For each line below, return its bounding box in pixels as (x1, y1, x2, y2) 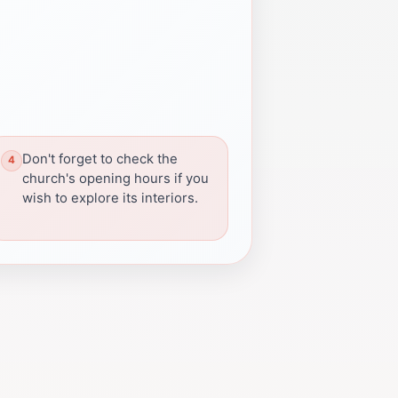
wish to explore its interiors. (22, 189, 198, 206)
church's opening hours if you (22, 170, 209, 187)
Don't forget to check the (22, 150, 178, 167)
